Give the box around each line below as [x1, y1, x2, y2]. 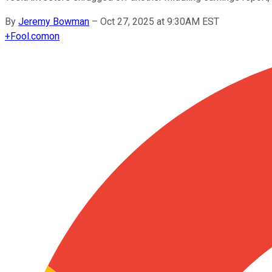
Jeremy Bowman [18, 15, 89, 27]
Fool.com [10, 30, 49, 42]
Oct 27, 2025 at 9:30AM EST [100, 15, 219, 27]
